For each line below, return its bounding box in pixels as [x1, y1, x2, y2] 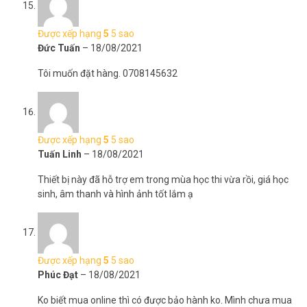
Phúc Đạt [38, 269, 80, 280]
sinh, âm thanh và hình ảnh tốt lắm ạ [38, 188, 193, 199]
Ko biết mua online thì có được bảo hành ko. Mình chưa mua [38, 295, 292, 306]
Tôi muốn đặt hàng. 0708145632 [38, 68, 177, 79]
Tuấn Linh [38, 149, 84, 160]
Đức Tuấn [38, 42, 82, 53]
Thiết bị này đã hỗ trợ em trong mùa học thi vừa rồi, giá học [38, 174, 288, 185]
